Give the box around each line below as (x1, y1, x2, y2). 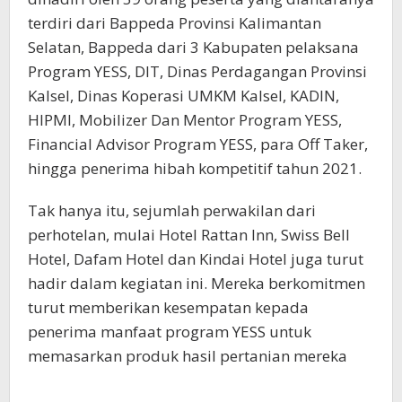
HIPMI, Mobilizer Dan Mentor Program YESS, (28, 109, 342, 131)
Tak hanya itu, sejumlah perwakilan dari (28, 200, 316, 222)
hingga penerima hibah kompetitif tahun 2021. (28, 158, 362, 179)
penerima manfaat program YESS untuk (28, 321, 311, 343)
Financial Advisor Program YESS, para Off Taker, (28, 134, 368, 155)
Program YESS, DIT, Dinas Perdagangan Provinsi (28, 61, 367, 83)
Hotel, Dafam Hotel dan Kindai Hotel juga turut (28, 249, 363, 270)
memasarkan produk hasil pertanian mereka (28, 345, 347, 367)
